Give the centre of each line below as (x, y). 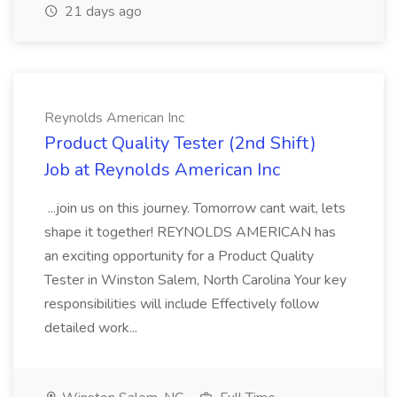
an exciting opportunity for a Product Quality (179, 256)
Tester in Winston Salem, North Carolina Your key (195, 280)
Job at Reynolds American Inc (162, 170)
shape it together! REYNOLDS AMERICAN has (190, 232)
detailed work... (93, 328)
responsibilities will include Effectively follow (182, 304)
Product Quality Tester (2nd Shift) (180, 143)
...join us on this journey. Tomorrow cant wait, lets (195, 208)
